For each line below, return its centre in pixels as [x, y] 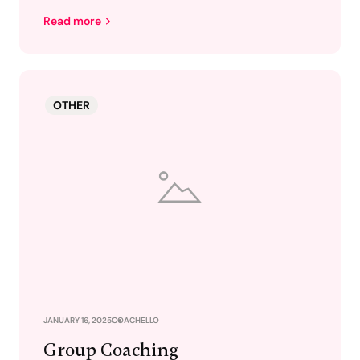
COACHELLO [135, 320]
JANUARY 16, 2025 [78, 320]
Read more [72, 21]
